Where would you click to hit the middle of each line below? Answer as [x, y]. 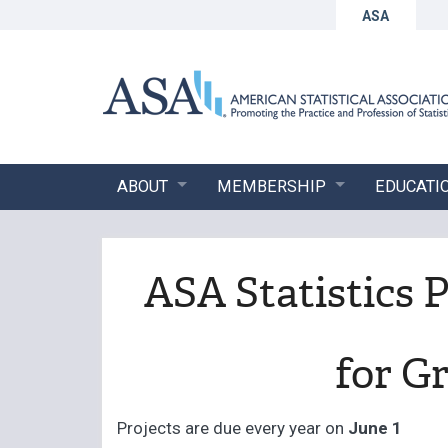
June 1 [375, 428]
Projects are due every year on [233, 428]
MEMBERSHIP [271, 186]
